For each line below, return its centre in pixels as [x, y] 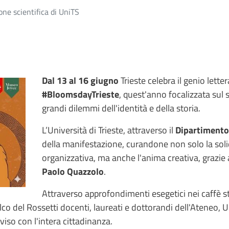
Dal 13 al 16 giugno [80, 80]
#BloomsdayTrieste [81, 94]
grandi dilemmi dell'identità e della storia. [121, 108]
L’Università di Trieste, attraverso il [109, 130]
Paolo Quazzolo [73, 171]
